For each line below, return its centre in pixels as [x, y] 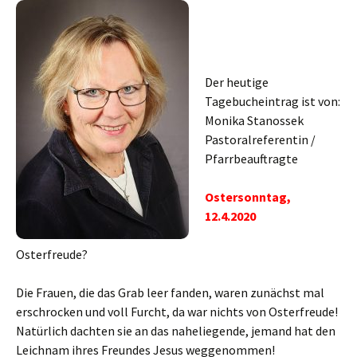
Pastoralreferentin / [260, 140]
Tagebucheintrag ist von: [273, 102]
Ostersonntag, [248, 197]
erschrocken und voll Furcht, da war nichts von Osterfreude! [177, 312]
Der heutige [237, 82]
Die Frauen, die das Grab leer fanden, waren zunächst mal [170, 293]
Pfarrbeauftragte [251, 159]
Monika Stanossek [254, 121]
